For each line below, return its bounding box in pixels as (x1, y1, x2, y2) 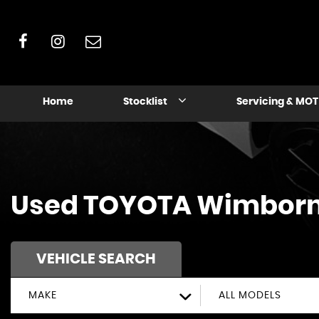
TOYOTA (83, 193, 192, 219)
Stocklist (122, 97, 167, 107)
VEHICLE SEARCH (36, 252, 156, 266)
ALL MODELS (219, 291, 281, 300)
